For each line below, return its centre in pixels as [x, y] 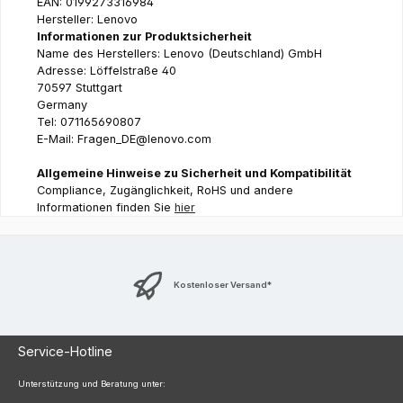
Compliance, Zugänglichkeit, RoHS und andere [165, 191]
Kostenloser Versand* [222, 285]
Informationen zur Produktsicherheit [146, 37]
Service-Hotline [65, 351]
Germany [62, 105]
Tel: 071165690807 [89, 122]
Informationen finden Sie [106, 208]
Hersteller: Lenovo [87, 20]
